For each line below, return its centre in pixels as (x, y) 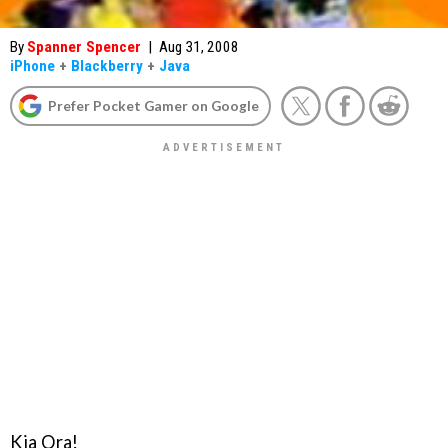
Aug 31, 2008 (199, 47)
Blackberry (107, 66)
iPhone (32, 66)
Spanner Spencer (84, 47)
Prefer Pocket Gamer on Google (153, 105)
